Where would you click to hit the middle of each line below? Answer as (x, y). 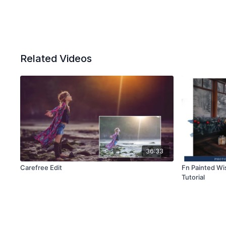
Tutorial (193, 177)
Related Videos (56, 59)
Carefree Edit (41, 168)
